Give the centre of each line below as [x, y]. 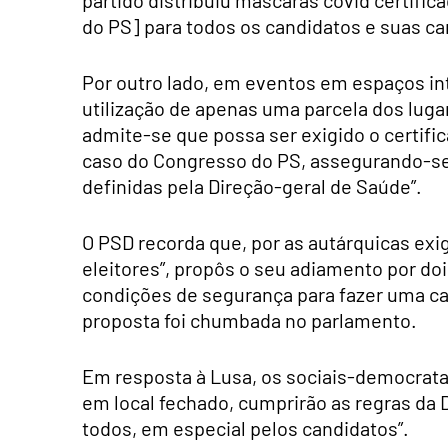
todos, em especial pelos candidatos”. [245, 428]
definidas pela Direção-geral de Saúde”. [252, 186]
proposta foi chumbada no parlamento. [249, 320]
